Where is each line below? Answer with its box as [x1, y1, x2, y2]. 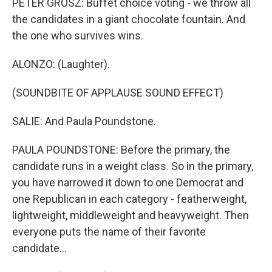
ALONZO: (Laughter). [12, 58, 110, 71]
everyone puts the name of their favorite [12, 225, 206, 239]
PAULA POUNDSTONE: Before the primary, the [12, 143, 230, 157]
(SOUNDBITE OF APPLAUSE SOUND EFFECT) [12, 86, 223, 100]
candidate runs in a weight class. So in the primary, [12, 160, 253, 173]
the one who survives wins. [12, 29, 143, 42]
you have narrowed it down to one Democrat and [12, 176, 243, 189]
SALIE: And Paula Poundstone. [12, 115, 156, 128]
